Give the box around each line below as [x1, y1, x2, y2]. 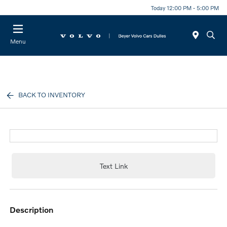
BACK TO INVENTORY [18, 91, 86, 99]
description [16, 205, 54, 214]
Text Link [99, 161, 128, 170]
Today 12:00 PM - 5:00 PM [151, 4, 219, 11]
